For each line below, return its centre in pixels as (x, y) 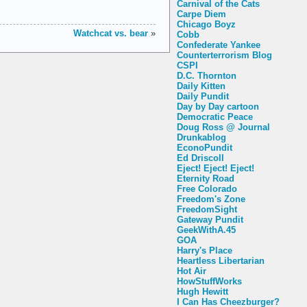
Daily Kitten (201, 86)
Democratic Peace (215, 116)
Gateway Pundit (210, 219)
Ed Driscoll (200, 158)
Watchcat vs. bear (111, 33)
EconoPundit (205, 147)
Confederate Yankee (219, 45)
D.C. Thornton (207, 75)
